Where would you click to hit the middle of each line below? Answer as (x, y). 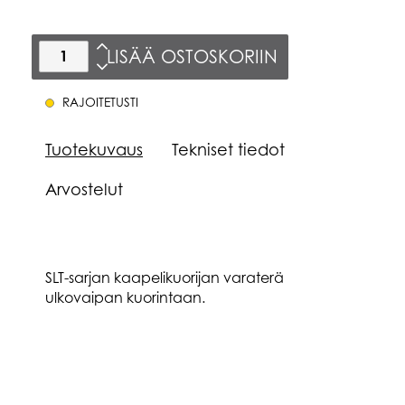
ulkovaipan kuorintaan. (125, 297)
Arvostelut (84, 188)
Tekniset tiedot (228, 149)
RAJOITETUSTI (100, 101)
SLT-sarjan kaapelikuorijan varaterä (165, 277)
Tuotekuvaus (94, 149)
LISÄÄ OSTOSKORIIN (192, 56)
